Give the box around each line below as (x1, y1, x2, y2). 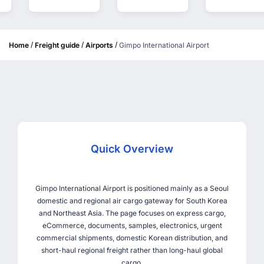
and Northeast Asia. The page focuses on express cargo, (38, 209, 226, 218)
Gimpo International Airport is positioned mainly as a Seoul (35, 184, 229, 193)
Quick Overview (91, 143, 173, 156)
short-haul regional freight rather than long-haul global (41, 246, 223, 255)
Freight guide (35, 41, 80, 50)
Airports (85, 41, 113, 50)
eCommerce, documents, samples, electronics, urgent (42, 221, 222, 230)
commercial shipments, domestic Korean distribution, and (37, 233, 227, 243)
